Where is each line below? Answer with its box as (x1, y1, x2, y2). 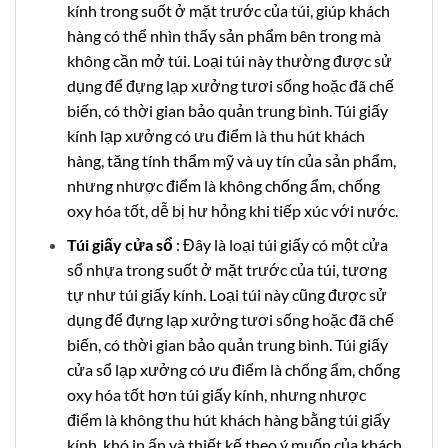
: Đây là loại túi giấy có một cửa (172, 235, 388, 255)
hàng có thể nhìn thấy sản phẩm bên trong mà (66, 25, 381, 45)
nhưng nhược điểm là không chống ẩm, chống (66, 175, 380, 195)
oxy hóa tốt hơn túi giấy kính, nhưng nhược (66, 385, 366, 405)
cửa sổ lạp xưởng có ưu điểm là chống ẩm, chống (66, 360, 400, 380)
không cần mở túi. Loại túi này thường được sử (66, 50, 392, 70)
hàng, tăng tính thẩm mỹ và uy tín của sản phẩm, (66, 150, 396, 170)
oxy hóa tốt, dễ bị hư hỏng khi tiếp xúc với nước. (66, 200, 398, 220)
